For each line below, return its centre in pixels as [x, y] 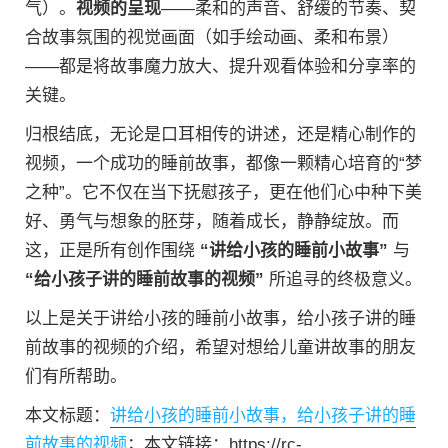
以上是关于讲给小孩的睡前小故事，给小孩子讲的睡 [220, 318]
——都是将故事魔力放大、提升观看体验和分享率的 [220, 66]
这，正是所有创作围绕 [112, 250]
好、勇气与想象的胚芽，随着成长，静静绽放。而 [212, 221]
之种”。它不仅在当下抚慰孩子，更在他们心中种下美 [223, 192]
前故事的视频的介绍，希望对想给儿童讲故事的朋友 [220, 347]
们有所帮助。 [76, 376]
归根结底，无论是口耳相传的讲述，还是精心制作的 [220, 134]
